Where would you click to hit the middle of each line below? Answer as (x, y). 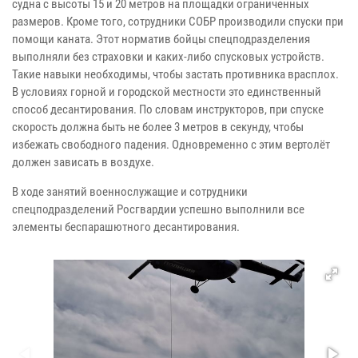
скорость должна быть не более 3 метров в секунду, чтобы (158, 127)
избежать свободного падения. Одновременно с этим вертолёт (171, 145)
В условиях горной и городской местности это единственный (167, 92)
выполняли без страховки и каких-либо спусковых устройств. (168, 57)
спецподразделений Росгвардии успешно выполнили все (158, 210)
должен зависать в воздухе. (83, 163)
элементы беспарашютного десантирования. (127, 227)
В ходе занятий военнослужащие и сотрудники (130, 192)
